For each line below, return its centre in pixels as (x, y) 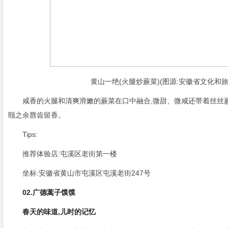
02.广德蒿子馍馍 (49, 192)
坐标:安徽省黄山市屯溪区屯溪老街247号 (87, 173)
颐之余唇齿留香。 (37, 115)
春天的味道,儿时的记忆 (59, 212)
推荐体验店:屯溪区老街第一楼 (70, 154)
